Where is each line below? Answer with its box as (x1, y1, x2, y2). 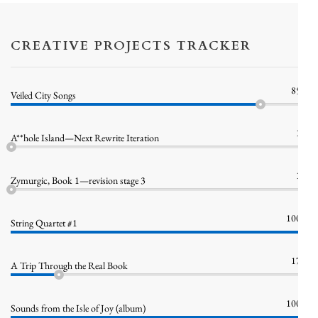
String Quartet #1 (11, 216, 77, 229)
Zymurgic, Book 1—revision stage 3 (11, 174, 146, 187)
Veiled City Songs (11, 89, 76, 102)
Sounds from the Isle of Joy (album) (11, 302, 146, 314)
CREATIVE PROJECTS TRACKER (11, 37, 251, 54)
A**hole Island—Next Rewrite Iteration (11, 131, 159, 144)
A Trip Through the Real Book (11, 259, 128, 272)
